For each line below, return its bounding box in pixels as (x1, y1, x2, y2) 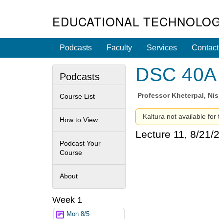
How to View (60, 115, 98, 124)
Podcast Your (60, 139, 101, 147)
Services (147, 44, 177, 52)
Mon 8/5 (66, 211, 89, 218)
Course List (60, 92, 95, 100)
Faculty (107, 44, 132, 52)
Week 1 (52, 195, 82, 205)
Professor (137, 91, 172, 100)
